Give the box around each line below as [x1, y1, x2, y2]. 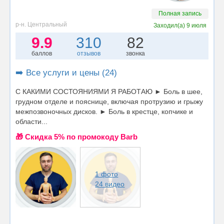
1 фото [95, 169, 118, 178]
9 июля [186, 21, 207, 29]
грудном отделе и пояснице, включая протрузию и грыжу [15, 97, 203, 105]
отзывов [76, 49, 100, 57]
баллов [31, 49, 52, 57]
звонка [125, 49, 145, 57]
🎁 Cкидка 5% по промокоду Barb [15, 132, 137, 141]
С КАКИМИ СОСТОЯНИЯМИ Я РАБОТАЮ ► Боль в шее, [15, 87, 202, 95]
